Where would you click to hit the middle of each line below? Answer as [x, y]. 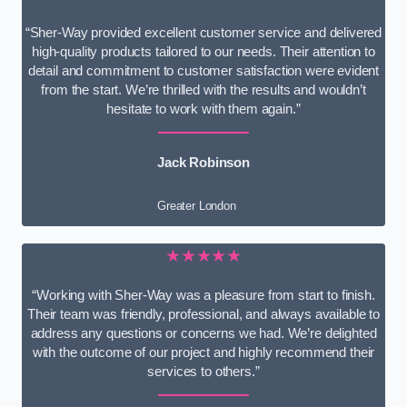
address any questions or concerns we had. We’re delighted [203, 333]
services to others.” [203, 371]
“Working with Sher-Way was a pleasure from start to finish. [203, 295]
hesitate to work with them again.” [203, 109]
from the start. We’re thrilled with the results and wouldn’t [203, 89]
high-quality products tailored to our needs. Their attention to [203, 51]
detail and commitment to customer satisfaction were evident [203, 70]
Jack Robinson [203, 162]
